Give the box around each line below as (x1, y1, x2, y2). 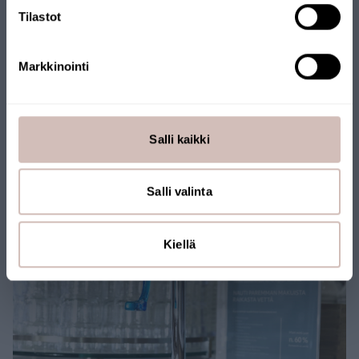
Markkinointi (18, 58, 90, 73)
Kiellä (163, 236, 196, 251)
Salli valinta (147, 184, 212, 199)
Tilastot (18, 9, 61, 23)
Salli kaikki (149, 131, 210, 146)
